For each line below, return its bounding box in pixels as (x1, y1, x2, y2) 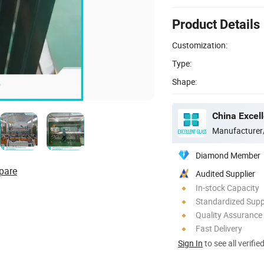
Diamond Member (196, 149, 260, 161)
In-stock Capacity (196, 181, 259, 193)
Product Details (172, 16, 260, 32)
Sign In (178, 237, 203, 249)
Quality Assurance (196, 209, 262, 220)
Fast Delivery (196, 222, 242, 234)
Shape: (172, 75, 197, 87)
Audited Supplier (196, 167, 255, 179)
